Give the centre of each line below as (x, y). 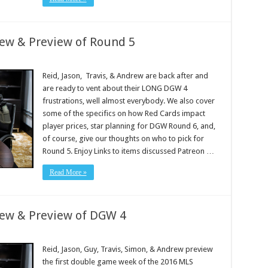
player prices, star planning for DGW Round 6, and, (129, 126)
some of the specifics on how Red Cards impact (124, 113)
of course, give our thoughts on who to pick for (123, 138)
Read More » (68, 172)
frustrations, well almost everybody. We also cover (128, 101)
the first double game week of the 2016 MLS (118, 262)
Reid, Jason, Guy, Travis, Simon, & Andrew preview (127, 249)
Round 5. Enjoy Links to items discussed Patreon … (128, 151)
